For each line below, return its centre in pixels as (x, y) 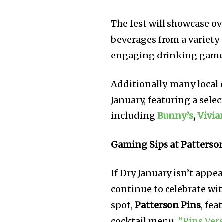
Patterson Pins (168, 205)
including (134, 116)
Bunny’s (175, 116)
